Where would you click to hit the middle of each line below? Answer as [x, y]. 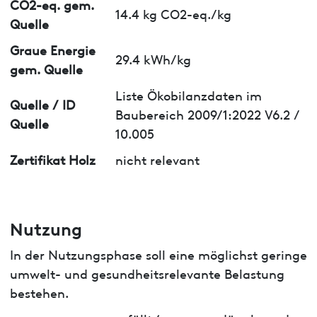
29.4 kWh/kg [153, 59]
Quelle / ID [42, 104]
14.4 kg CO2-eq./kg [173, 13]
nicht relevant [157, 158]
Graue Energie [52, 49]
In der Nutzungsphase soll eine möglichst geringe [158, 253]
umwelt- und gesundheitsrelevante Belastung [147, 272]
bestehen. [39, 292]
